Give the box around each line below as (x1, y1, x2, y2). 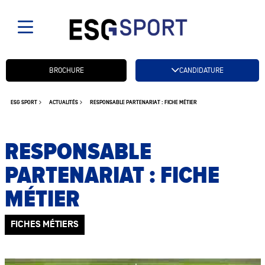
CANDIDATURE (179, 66, 224, 75)
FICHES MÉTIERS (10, 219, 79, 230)
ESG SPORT (10, 99, 37, 106)
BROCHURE (49, 66, 84, 75)
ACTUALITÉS (49, 99, 78, 106)
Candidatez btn (5, 60, 66, 71)
